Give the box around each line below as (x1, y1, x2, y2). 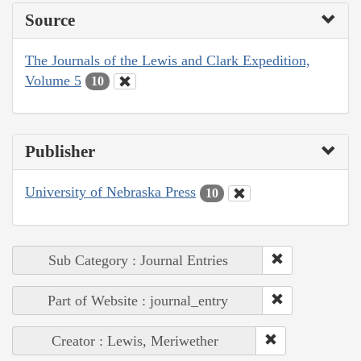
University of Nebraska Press (25, 184, 196, 201)
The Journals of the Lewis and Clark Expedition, (25, 52, 310, 68)
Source (25, 10, 75, 30)
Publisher (25, 142, 95, 162)
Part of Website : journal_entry (48, 292, 228, 309)
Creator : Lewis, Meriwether (51, 332, 218, 349)
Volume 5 (25, 72, 81, 89)
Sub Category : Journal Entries (48, 251, 228, 268)
